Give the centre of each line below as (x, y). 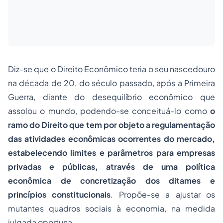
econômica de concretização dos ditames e (111, 180)
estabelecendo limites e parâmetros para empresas (111, 153)
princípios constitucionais (59, 194)
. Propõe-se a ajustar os (163, 194)
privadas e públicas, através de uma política (111, 167)
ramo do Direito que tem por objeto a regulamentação (111, 125)
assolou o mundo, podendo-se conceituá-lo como (109, 111)
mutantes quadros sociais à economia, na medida (111, 208)
